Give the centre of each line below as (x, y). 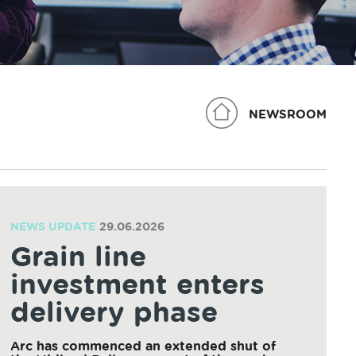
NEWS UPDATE (52, 227)
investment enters (137, 286)
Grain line (78, 258)
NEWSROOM (288, 114)
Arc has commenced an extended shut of (143, 346)
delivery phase (114, 313)
